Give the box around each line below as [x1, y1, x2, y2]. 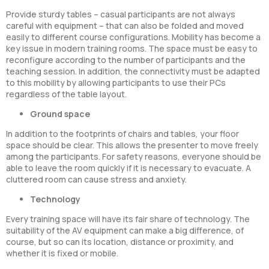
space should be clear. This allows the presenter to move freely [6, 139, 258, 151]
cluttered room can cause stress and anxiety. [6, 174, 187, 186]
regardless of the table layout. [6, 88, 127, 100]
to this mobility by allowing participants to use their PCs [6, 77, 226, 89]
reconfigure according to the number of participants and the [6, 54, 246, 66]
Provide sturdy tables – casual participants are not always [6, 8, 235, 20]
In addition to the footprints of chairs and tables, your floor [6, 128, 239, 140]
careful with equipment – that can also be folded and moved [6, 20, 244, 32]
